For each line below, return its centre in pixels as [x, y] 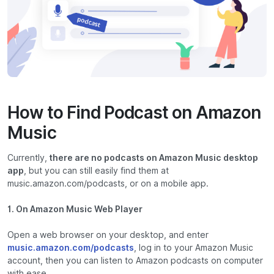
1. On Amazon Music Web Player [75, 209]
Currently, [28, 158]
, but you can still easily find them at [96, 171]
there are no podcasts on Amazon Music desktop [154, 158]
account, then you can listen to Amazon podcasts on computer [135, 261]
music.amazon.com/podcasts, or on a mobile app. [108, 184]
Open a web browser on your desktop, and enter [108, 235]
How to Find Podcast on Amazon [134, 113]
